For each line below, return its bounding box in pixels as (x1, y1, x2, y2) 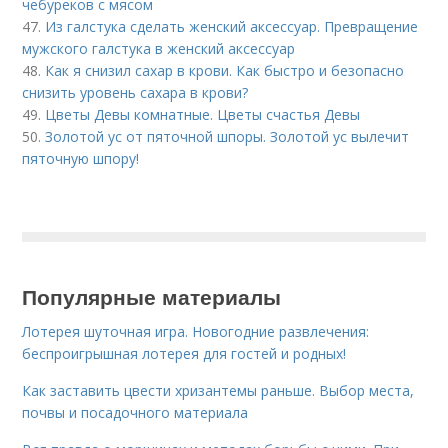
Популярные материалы (22, 281, 282, 311)
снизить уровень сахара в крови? (22, 83, 249, 102)
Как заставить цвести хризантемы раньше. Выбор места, (22, 381, 415, 400)
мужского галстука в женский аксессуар (22, 39, 296, 58)
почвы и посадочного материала (22, 403, 249, 422)
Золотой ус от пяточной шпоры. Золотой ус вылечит (45, 127, 410, 146)
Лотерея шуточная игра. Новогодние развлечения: (22, 322, 370, 341)
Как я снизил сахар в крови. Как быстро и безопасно (45, 61, 405, 80)
